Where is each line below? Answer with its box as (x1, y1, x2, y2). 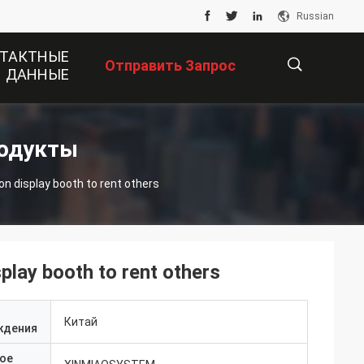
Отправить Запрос (105, 57, 236, 75)
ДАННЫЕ (6, 66, 69, 84)
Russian (297, 11, 334, 22)
